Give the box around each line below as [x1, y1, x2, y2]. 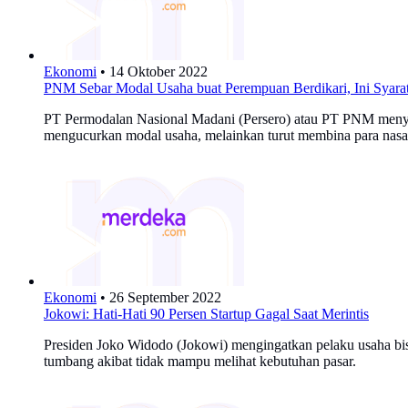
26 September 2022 [109, 289, 221, 305]
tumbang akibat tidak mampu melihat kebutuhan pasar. [44, 352, 356, 369]
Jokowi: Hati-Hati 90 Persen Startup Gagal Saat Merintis [44, 305, 369, 321]
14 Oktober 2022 [109, 63, 208, 79]
